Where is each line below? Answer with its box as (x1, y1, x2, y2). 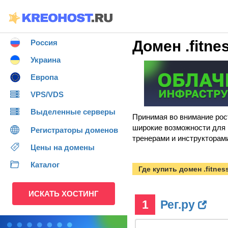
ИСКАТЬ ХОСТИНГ (28, 189, 99, 198)
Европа (31, 73, 58, 81)
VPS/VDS (31, 90, 64, 99)
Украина (31, 55, 61, 64)
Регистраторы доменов (31, 125, 118, 134)
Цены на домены (31, 142, 95, 152)
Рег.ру (160, 198, 198, 211)
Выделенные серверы (31, 107, 116, 116)
